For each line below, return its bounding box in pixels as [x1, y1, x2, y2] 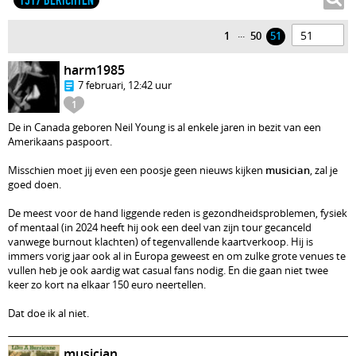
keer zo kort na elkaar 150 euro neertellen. [8, 277, 206, 292]
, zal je [310, 163, 338, 177]
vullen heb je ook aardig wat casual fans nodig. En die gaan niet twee [8, 263, 328, 277]
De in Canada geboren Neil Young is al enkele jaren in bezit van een [8, 120, 321, 134]
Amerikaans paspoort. [8, 134, 112, 149]
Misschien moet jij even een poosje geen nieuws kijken [8, 163, 265, 177]
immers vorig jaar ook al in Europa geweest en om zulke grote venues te [8, 249, 346, 263]
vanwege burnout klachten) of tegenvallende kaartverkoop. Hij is [8, 234, 313, 249]
